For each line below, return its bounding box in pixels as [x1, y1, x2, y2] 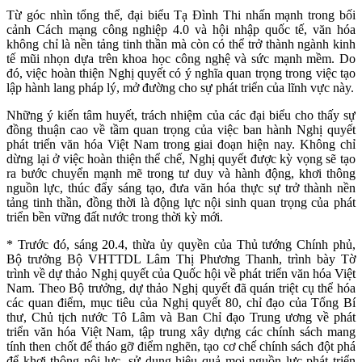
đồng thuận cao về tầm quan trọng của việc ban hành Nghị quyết [6, 123, 356, 137]
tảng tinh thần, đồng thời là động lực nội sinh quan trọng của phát [6, 196, 356, 210]
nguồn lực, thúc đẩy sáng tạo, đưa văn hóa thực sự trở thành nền [6, 181, 356, 196]
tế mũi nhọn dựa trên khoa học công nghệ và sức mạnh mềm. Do [6, 52, 356, 66]
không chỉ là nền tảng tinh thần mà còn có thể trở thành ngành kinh [6, 37, 356, 52]
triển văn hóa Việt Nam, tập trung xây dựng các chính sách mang [6, 325, 356, 339]
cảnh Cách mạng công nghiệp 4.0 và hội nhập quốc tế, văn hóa [6, 23, 356, 37]
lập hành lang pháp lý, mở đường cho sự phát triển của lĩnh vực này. [6, 81, 354, 95]
